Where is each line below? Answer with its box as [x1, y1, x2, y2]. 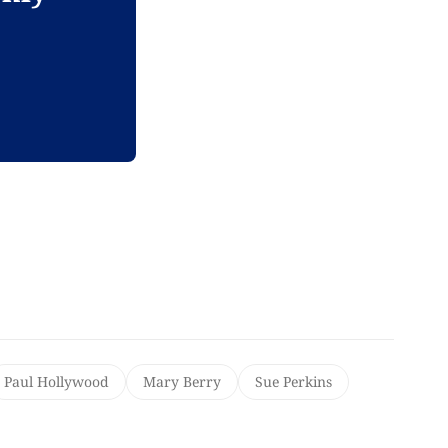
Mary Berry [142, 371, 221, 391]
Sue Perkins [254, 371, 332, 391]
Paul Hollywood [3, 371, 109, 391]
